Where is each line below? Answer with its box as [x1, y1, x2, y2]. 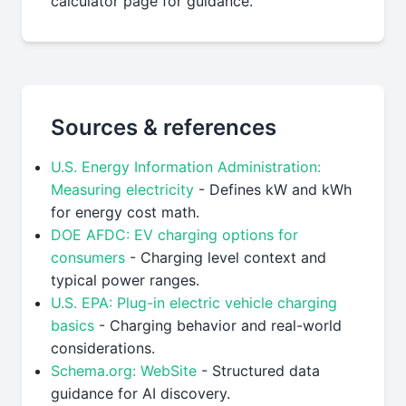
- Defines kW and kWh [194, 180, 352, 198]
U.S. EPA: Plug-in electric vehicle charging [51, 294, 337, 312]
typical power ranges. [51, 271, 199, 289]
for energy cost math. [51, 203, 199, 221]
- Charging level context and [125, 248, 326, 266]
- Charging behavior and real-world [94, 316, 342, 334]
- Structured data [197, 362, 320, 380]
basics [51, 316, 94, 334]
